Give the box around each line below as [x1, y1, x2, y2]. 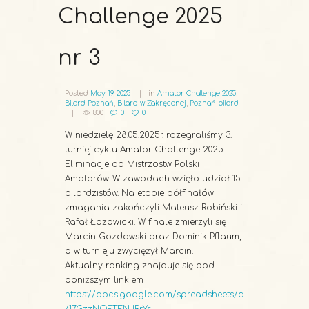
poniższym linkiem [65, 275, 143, 285]
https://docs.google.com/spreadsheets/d [65, 290, 244, 299]
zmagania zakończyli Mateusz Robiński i [65, 203, 242, 212]
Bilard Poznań [65, 99, 114, 108]
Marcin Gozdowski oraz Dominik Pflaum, [65, 232, 241, 241]
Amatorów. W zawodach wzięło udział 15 [65, 174, 241, 183]
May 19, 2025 [90, 90, 130, 98]
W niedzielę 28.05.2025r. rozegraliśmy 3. [65, 130, 232, 140]
